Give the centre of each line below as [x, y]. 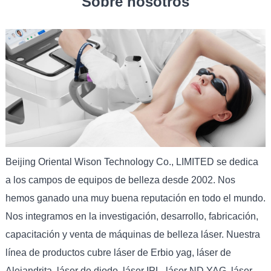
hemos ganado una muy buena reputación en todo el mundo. [135, 198]
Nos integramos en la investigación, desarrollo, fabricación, [132, 217]
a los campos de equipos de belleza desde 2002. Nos [120, 180]
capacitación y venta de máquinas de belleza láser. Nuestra [132, 235]
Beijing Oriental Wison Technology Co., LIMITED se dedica [132, 162]
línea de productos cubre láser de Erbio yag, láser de [118, 253]
